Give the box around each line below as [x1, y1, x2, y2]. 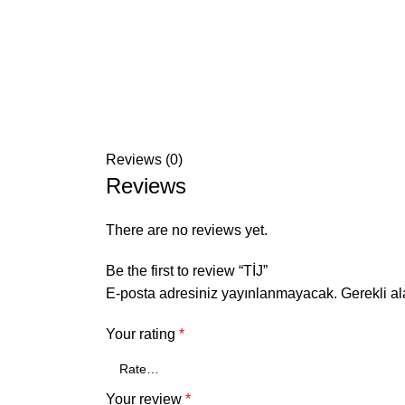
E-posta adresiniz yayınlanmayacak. [106, 285, 337, 301]
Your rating [106, 325, 179, 342]
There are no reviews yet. [106, 221, 268, 238]
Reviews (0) [106, 151, 183, 167]
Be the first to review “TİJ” [106, 262, 268, 278]
